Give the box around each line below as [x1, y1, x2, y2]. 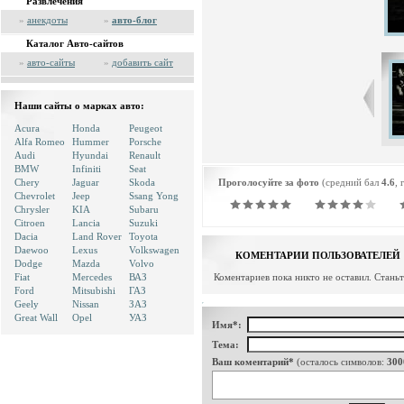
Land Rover [72, 231, 122, 242]
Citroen [14, 217, 45, 228]
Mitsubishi [72, 285, 115, 296]
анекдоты [27, 14, 68, 25]
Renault [129, 150, 161, 161]
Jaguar [72, 177, 99, 188]
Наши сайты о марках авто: [14, 100, 144, 111]
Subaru [129, 204, 159, 215]
